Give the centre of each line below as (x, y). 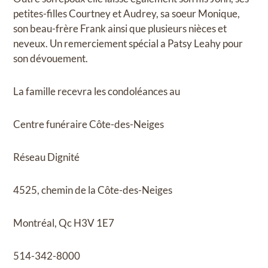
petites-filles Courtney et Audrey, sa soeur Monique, (127, 14)
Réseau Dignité (47, 157)
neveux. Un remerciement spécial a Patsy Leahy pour (128, 44)
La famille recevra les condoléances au (97, 92)
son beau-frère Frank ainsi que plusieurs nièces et (120, 29)
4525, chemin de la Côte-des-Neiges (93, 190)
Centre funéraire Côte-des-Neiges (89, 124)
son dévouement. (51, 59)
